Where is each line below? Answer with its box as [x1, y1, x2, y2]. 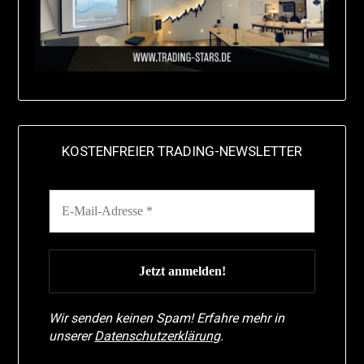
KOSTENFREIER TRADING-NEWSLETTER [62, 143, 302, 160]
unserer [49, 328, 95, 344]
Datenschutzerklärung [94, 328, 221, 344]
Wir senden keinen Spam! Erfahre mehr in [49, 310, 285, 327]
